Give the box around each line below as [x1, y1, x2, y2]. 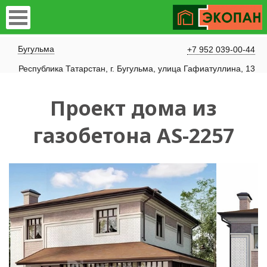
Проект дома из [50, 94, 217, 122]
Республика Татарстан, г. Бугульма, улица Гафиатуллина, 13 [18, 64, 255, 73]
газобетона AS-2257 [33, 122, 234, 149]
